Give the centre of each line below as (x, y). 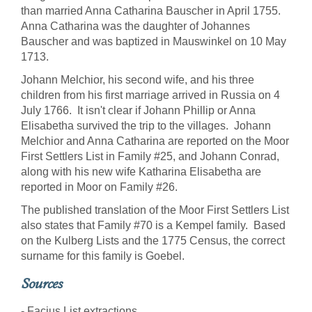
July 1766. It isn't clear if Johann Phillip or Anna (138, 110)
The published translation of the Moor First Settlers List (155, 210)
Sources (42, 283)
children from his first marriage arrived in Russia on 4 (150, 95)
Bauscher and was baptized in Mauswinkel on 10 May (154, 41)
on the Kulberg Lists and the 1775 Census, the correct (153, 241)
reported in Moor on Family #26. (102, 187)
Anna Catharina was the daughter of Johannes (135, 26)
